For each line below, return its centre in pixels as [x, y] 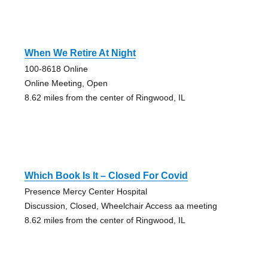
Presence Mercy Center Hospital [86, 192]
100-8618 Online [56, 69]
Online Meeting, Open [66, 83]
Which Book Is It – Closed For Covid [106, 176]
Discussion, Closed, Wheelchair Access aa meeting [121, 206]
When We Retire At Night [80, 53]
